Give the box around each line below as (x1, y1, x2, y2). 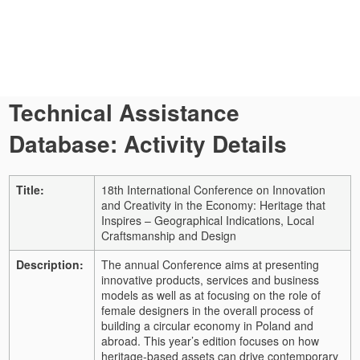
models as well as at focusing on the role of (101, 286, 321, 303)
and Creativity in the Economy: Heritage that (101, 196, 325, 213)
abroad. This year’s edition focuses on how (101, 332, 319, 349)
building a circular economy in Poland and (101, 317, 313, 333)
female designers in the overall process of (101, 301, 313, 318)
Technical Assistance (9, 96, 239, 129)
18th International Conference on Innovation (101, 181, 325, 198)
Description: (16, 256, 84, 272)
